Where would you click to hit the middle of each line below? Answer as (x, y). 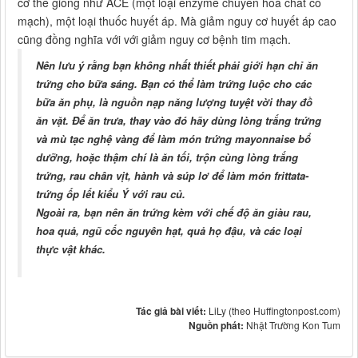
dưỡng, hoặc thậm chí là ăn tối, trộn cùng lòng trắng (167, 157)
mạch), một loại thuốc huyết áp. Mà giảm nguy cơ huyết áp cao (177, 21)
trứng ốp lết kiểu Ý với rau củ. (111, 194)
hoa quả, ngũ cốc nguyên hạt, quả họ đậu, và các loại (169, 231)
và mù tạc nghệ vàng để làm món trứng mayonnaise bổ (173, 139)
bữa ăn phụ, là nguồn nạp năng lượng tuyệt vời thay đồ (174, 102)
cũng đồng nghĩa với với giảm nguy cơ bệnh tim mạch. (154, 40)
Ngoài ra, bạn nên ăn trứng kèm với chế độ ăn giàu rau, (174, 213)
